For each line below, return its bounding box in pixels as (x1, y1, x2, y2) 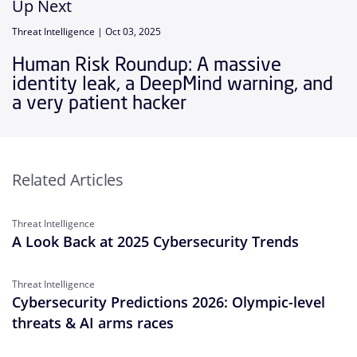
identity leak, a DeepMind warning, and (12, 70, 333, 96)
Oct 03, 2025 (105, 25, 161, 39)
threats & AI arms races (12, 313, 174, 333)
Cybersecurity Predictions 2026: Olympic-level (12, 292, 325, 312)
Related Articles (12, 169, 124, 191)
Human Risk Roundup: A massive (12, 51, 281, 77)
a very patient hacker (12, 89, 191, 116)
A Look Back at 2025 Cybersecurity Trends (12, 232, 299, 252)
